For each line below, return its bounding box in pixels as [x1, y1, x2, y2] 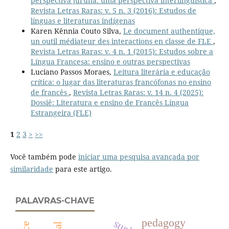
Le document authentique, [123, 26, 215, 36]
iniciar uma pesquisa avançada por [78, 151, 199, 162]
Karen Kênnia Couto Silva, [30, 26, 123, 36]
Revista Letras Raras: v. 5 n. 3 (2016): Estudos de [30, 5, 196, 15]
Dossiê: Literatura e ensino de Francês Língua [30, 97, 189, 107]
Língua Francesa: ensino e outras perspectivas [30, 56, 190, 66]
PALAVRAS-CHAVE [15, 195, 95, 205]
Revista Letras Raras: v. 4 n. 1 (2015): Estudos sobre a [30, 46, 213, 56]
